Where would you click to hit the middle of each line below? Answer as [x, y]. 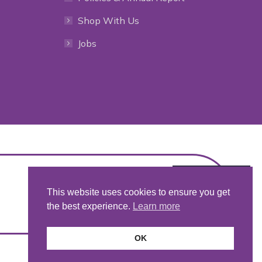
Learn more [156, 206]
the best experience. [90, 206]
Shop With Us [108, 20]
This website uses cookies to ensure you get [138, 192]
